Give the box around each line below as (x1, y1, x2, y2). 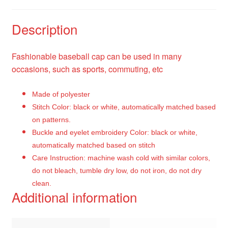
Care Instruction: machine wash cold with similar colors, (32, 153, 210, 162)
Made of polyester (32, 90, 90, 98)
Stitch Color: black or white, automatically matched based (32, 102, 216, 111)
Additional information (11, 187, 137, 206)
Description (11, 19, 77, 39)
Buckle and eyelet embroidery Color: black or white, (32, 128, 197, 136)
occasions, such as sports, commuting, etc (11, 63, 163, 75)
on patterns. (32, 115, 71, 124)
